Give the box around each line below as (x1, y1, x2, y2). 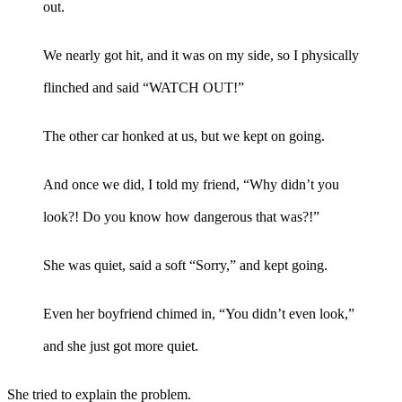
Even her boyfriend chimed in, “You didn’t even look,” (43, 305, 354, 321)
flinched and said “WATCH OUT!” (43, 79, 244, 95)
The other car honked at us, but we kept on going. (43, 127, 325, 144)
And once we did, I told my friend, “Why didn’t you (43, 176, 339, 192)
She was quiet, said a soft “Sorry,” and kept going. (43, 257, 328, 273)
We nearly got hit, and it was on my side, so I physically (43, 47, 359, 63)
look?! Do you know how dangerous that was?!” (43, 208, 319, 224)
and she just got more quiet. (43, 337, 198, 354)
